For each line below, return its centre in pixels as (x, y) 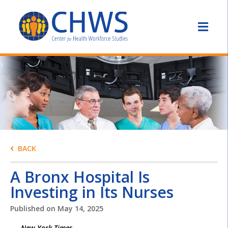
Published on (34, 209)
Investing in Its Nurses (92, 192)
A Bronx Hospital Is (80, 177)
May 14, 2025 (80, 209)
